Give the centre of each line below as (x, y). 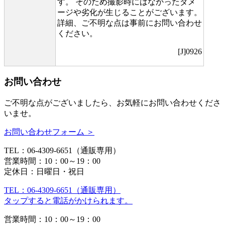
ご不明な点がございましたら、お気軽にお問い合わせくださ (113, 102)
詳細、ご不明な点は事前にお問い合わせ (130, 23)
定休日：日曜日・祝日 (44, 171)
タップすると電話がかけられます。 (68, 200)
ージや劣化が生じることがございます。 (130, 12)
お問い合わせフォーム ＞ (49, 132)
